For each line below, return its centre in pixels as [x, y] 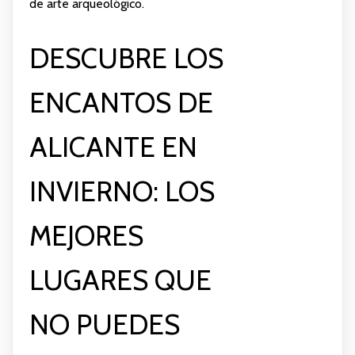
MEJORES [86, 235]
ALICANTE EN [113, 147]
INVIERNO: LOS [122, 191]
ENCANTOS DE [121, 102]
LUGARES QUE [120, 280]
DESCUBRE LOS [126, 58]
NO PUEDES [104, 324]
